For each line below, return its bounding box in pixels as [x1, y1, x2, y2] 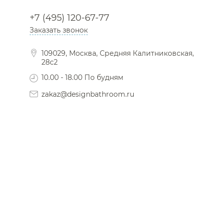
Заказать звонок [30, 26, 88, 35]
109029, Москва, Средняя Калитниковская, [41, 49, 194, 58]
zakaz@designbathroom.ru [41, 90, 134, 99]
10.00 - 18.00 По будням [41, 73, 123, 82]
